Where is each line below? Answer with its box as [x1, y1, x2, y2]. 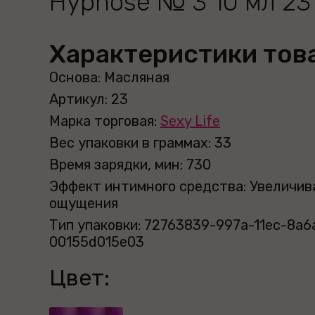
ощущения [49, 195, 118, 212]
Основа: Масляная [49, 69, 169, 86]
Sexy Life [160, 112, 220, 129]
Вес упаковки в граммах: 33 [49, 134, 231, 151]
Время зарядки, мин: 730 [49, 156, 211, 173]
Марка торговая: [49, 112, 160, 129]
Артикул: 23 [49, 91, 128, 108]
